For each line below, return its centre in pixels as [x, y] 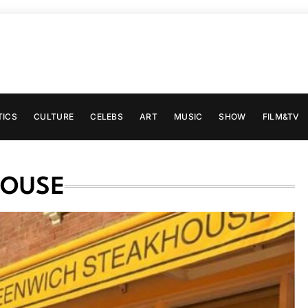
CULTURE [54, 117]
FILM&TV [281, 117]
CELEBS [107, 117]
